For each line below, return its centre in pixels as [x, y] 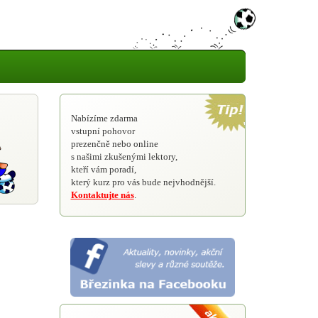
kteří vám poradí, [103, 169]
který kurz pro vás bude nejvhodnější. [143, 182]
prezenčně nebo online [114, 144]
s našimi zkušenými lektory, [124, 157]
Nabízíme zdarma [104, 118]
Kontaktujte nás [102, 195]
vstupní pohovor [103, 131]
